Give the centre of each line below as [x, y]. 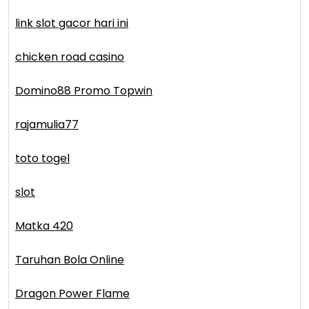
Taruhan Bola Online [70, 259]
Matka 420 [44, 226]
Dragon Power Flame [72, 293]
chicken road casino [70, 57]
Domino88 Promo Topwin [84, 90]
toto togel [42, 158]
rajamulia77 [47, 124]
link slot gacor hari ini [72, 23]
